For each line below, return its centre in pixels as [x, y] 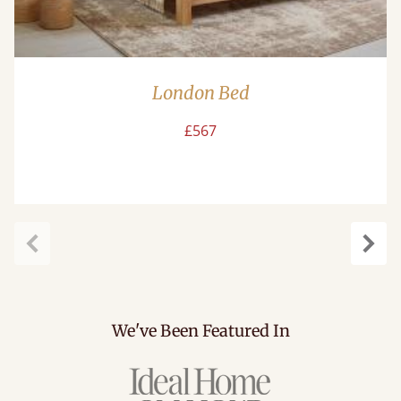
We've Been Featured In [200, 331]
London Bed [200, 93]
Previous [61, 264]
